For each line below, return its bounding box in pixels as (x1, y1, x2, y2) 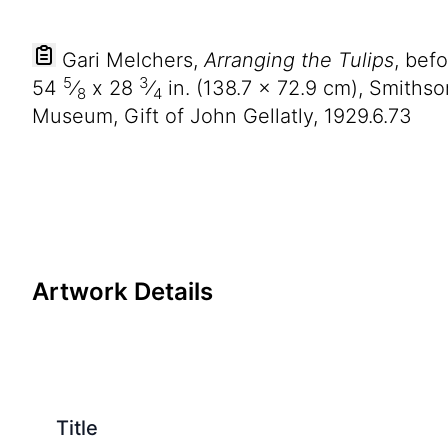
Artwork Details (32, 277, 213, 306)
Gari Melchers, (56, 48, 204, 72)
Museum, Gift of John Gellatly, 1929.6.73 (32, 104, 412, 128)
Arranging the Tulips (204, 48, 394, 72)
